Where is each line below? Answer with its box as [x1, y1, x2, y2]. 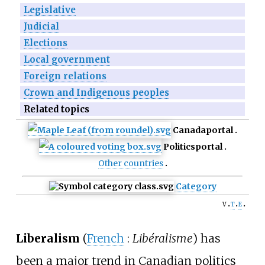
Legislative [23, 4, 76, 16]
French [86, 231, 124, 245]
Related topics [23, 104, 89, 115]
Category [175, 181, 216, 192]
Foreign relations [23, 70, 106, 82]
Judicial [23, 21, 59, 33]
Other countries [98, 158, 163, 169]
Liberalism [15, 231, 80, 245]
